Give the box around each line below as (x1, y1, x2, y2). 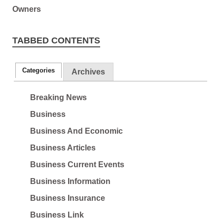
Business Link (30, 211, 84, 220)
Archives (72, 68, 106, 76)
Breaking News (30, 93, 87, 102)
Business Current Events (30, 160, 124, 169)
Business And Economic (30, 127, 123, 136)
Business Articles (30, 144, 96, 152)
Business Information (30, 177, 110, 186)
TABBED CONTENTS (12, 35, 100, 45)
